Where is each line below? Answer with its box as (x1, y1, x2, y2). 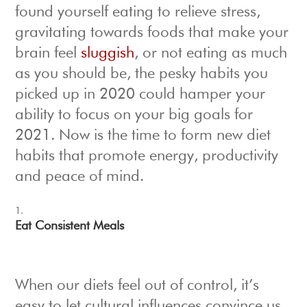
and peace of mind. (15, 169, 145, 185)
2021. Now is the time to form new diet (15, 128, 271, 144)
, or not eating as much (134, 46, 288, 62)
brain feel (15, 46, 82, 62)
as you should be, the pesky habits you (15, 66, 269, 82)
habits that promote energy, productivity (15, 149, 279, 164)
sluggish (81, 46, 135, 62)
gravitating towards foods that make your (15, 25, 289, 41)
